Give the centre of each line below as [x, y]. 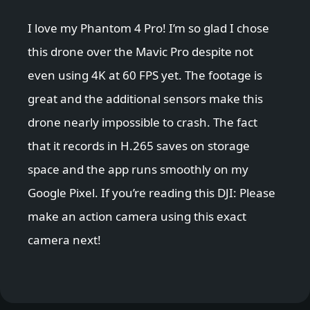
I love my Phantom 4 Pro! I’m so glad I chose [148, 28]
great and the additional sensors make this [145, 99]
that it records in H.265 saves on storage [139, 146]
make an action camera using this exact [137, 217]
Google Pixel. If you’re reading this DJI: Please [152, 193]
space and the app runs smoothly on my [138, 170]
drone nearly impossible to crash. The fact [143, 122]
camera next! [64, 240]
